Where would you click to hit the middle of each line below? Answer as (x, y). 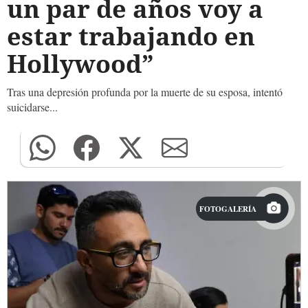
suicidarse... (32, 107)
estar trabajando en (131, 36)
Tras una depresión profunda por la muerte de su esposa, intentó (145, 92)
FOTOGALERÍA (228, 209)
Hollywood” (80, 64)
